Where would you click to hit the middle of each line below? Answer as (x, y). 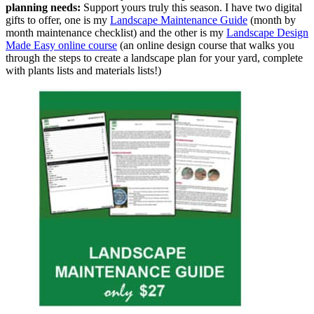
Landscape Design (267, 32)
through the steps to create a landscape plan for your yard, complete (154, 57)
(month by (272, 20)
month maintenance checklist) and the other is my (116, 32)
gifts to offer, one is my (58, 20)
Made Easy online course (61, 45)
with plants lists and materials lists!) (83, 70)
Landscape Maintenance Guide (179, 20)
